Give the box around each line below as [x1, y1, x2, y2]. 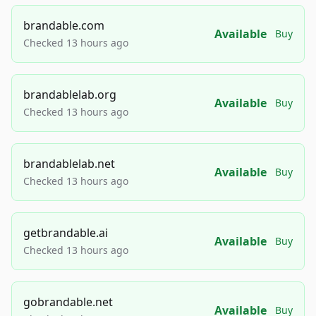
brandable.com [23, 18, 104, 34]
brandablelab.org [23, 87, 116, 103]
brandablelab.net [23, 156, 115, 172]
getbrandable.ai [23, 225, 108, 241]
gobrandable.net [23, 294, 113, 310]
